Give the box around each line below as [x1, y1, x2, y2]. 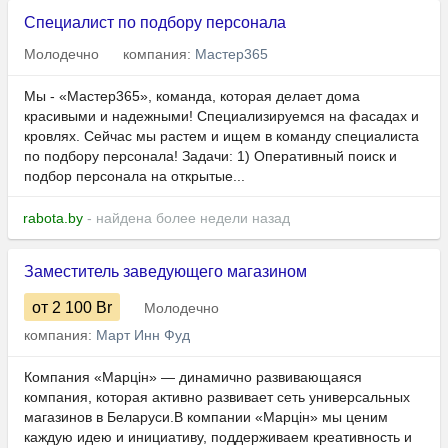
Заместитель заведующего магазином [24, 263, 307, 281]
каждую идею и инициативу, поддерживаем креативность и [24, 429, 412, 446]
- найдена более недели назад [83, 210, 290, 227]
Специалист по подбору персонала [24, 14, 286, 32]
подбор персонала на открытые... [24, 168, 245, 185]
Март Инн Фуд [96, 327, 190, 344]
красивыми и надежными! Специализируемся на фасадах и [24, 108, 419, 125]
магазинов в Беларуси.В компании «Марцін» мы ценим [24, 409, 388, 426]
